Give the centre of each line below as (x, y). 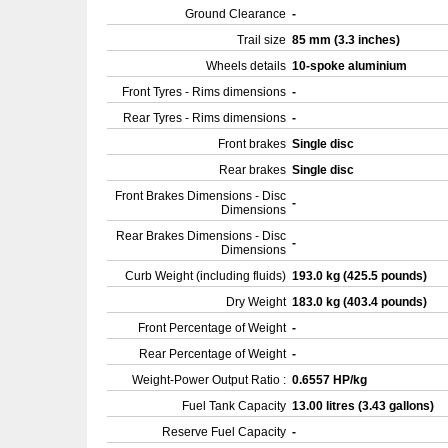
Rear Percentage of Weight (212, 354)
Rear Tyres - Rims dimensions (204, 118)
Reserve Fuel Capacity (224, 432)
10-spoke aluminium (351, 66)
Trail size (261, 40)
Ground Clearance (235, 14)
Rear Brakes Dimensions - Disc (201, 236)
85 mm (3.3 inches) (347, 40)
